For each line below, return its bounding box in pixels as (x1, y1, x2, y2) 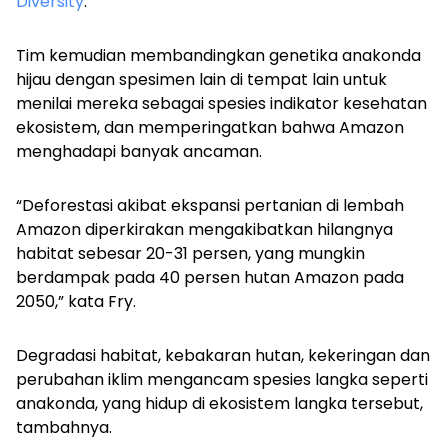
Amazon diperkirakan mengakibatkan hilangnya (16, 218, 393, 242)
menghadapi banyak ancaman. (16, 140, 262, 164)
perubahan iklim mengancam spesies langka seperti (16, 368, 428, 392)
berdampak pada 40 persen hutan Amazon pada (16, 266, 404, 290)
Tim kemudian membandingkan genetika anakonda (16, 44, 421, 68)
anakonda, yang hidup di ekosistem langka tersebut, (16, 392, 423, 416)
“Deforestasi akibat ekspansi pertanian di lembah (16, 194, 404, 218)
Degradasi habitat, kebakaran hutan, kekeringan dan (16, 344, 430, 368)
